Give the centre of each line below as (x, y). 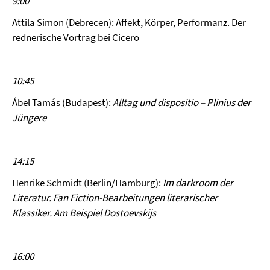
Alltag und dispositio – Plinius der (182, 102)
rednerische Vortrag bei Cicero (76, 37)
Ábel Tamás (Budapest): (62, 102)
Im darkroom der (198, 183)
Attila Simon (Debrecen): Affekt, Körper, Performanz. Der (129, 22)
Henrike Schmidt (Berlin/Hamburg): (87, 183)
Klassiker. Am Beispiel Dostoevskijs (84, 213)
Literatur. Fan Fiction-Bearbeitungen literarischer (115, 198)
